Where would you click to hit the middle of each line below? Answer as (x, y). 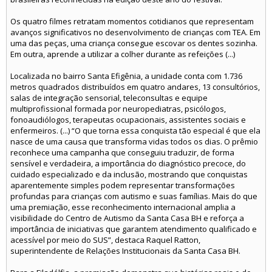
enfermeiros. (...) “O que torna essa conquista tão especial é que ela (135, 131)
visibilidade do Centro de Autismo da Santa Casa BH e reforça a (127, 218)
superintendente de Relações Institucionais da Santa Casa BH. (125, 251)
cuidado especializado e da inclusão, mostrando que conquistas (129, 174)
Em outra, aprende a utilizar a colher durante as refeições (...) (123, 54)
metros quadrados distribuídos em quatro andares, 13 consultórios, (135, 87)
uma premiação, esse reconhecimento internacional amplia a (123, 207)
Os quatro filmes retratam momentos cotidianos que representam (132, 21)
